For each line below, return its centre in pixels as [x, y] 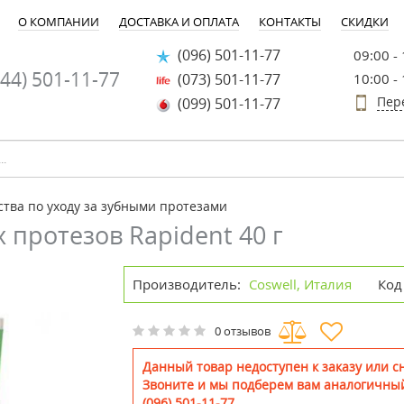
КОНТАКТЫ [290, 22]
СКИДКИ [365, 22]
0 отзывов [243, 331]
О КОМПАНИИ [59, 22]
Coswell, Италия [301, 284]
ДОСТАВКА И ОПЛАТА [179, 22]
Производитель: [187, 284]
